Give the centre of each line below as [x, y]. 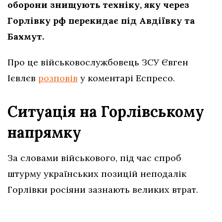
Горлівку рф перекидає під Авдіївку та [101, 21]
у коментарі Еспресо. [126, 78]
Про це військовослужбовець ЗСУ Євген [98, 62]
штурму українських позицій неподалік [97, 174]
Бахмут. [26, 37]
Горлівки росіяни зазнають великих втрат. [103, 190]
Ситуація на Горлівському [106, 112]
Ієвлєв [23, 78]
